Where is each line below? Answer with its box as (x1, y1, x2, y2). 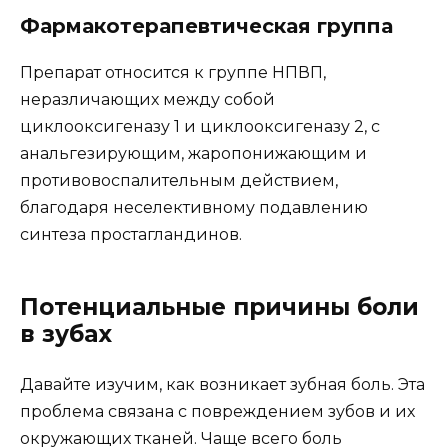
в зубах (20, 319, 112, 348)
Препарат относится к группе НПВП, (20, 62, 326, 82)
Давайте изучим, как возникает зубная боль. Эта (20, 374, 425, 394)
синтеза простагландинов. (20, 224, 242, 244)
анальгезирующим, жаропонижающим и (20, 143, 367, 163)
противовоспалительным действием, (20, 170, 338, 190)
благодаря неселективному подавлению (20, 197, 368, 217)
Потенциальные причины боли (20, 292, 419, 321)
